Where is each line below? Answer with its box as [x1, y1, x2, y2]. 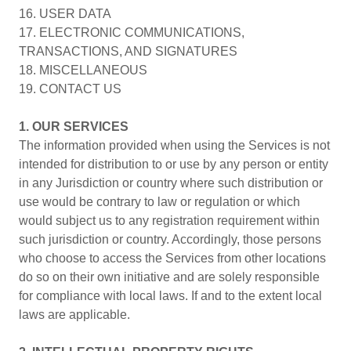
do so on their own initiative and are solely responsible [19, 270, 320, 284]
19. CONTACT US [19, 82, 121, 96]
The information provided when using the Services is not [19, 139, 330, 152]
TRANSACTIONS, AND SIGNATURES [19, 45, 237, 58]
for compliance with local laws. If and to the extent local [19, 289, 322, 302]
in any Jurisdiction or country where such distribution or [19, 176, 323, 190]
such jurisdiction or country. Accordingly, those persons [19, 233, 321, 246]
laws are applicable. [19, 308, 130, 321]
